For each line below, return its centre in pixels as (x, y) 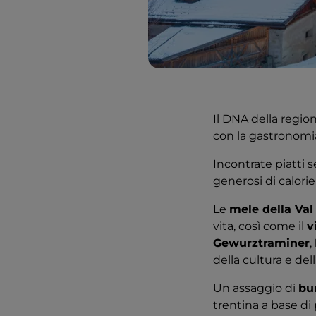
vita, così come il (260, 226)
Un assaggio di (256, 288)
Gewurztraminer (261, 243)
